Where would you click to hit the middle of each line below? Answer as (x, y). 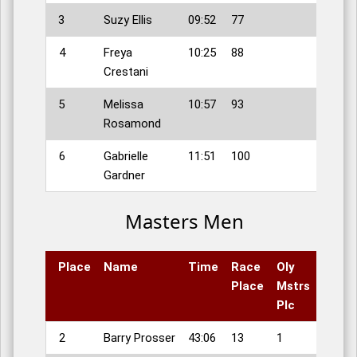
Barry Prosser (139, 338)
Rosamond (132, 124)
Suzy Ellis (128, 20)
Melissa (124, 105)
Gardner (124, 176)
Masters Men (184, 222)
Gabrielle (126, 157)
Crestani (126, 72)
